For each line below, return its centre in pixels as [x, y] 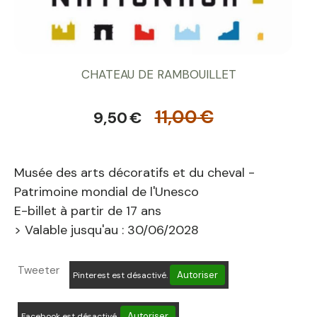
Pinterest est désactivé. [121, 275]
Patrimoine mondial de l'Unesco [106, 192]
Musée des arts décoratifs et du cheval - [134, 173]
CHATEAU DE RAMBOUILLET [158, 74]
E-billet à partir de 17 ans [88, 211]
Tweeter [39, 270]
